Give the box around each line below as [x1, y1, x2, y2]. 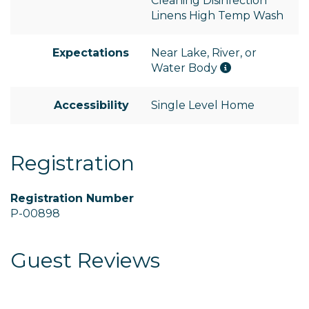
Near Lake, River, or [151, 46, 257, 60]
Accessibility [54, 99, 129, 112]
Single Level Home [151, 99, 255, 112]
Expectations [52, 46, 129, 60]
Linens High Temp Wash [151, 9, 283, 23]
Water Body [151, 61, 220, 75]
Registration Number [10, 192, 134, 206]
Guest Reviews [10, 248, 160, 274]
